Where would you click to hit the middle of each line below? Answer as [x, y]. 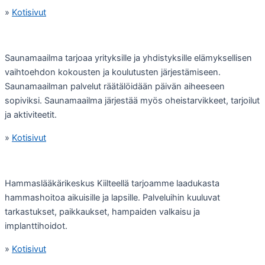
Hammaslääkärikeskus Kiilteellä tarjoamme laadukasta [112, 184]
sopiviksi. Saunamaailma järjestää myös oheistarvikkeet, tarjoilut [132, 101]
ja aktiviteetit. [31, 115]
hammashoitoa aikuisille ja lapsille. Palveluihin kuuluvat [112, 198]
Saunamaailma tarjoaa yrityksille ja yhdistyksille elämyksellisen [128, 58]
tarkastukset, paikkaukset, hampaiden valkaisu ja [102, 212]
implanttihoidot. [36, 226]
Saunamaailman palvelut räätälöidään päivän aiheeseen [115, 87]
